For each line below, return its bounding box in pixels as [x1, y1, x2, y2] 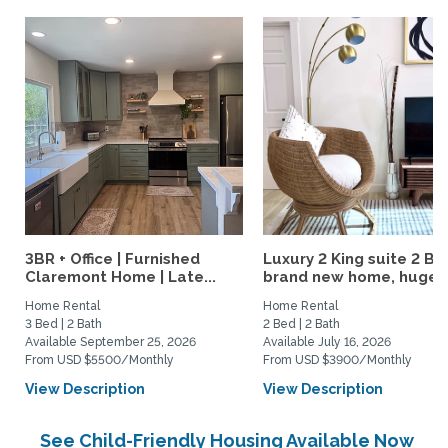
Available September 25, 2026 [25, 335, 196, 349]
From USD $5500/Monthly [25, 353, 174, 367]
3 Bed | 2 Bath [25, 317, 102, 331]
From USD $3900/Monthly [263, 353, 412, 367]
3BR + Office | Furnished [25, 250, 200, 268]
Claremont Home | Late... [25, 268, 216, 286]
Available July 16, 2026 [263, 335, 391, 349]
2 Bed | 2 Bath [263, 317, 340, 331]
